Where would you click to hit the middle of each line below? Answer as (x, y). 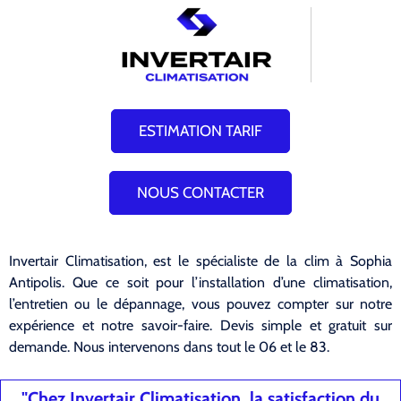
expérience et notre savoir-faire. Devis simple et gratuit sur (200, 325)
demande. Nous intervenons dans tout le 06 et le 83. (169, 346)
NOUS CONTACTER (200, 192)
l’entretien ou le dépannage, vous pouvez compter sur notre (200, 303)
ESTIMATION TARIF (200, 130)
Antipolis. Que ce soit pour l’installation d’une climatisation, (200, 282)
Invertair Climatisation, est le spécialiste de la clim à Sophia (200, 260)
